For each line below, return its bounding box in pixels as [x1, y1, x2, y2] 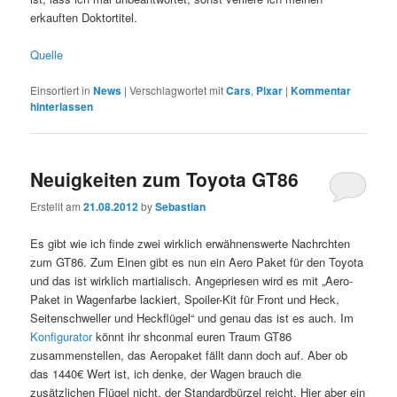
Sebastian [155, 198, 206, 215]
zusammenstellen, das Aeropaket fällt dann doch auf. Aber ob [30, 346, 348, 363]
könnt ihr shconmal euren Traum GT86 [92, 327, 292, 345]
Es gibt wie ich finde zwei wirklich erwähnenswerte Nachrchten [30, 234, 351, 252]
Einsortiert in [30, 82, 91, 97]
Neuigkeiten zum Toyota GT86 [30, 166, 300, 193]
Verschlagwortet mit [129, 82, 224, 97]
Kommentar [291, 82, 352, 98]
